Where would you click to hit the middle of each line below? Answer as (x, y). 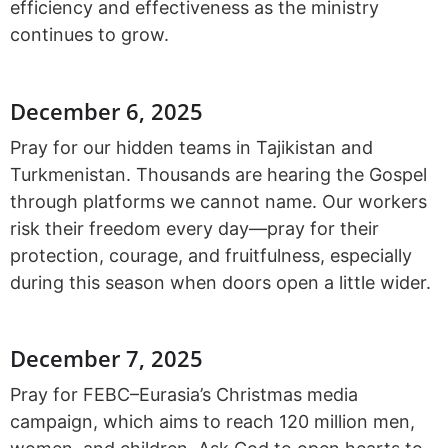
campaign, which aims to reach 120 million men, (212, 422)
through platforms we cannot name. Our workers (218, 201)
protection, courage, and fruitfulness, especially (211, 255)
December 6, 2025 (106, 110)
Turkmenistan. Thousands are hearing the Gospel (218, 174)
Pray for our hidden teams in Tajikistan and (191, 147)
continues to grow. (89, 35)
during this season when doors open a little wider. (220, 282)
